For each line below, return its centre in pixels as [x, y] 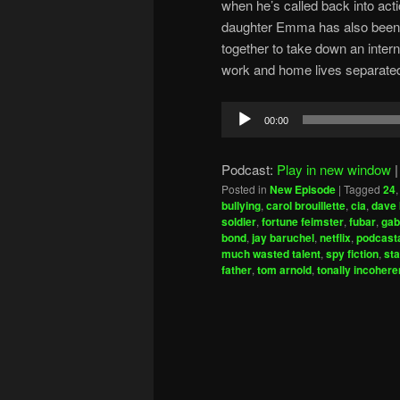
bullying [241, 206]
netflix [335, 238]
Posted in [244, 189]
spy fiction [352, 254]
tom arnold [284, 270]
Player [239, 133]
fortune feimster [303, 222]
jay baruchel [283, 238]
